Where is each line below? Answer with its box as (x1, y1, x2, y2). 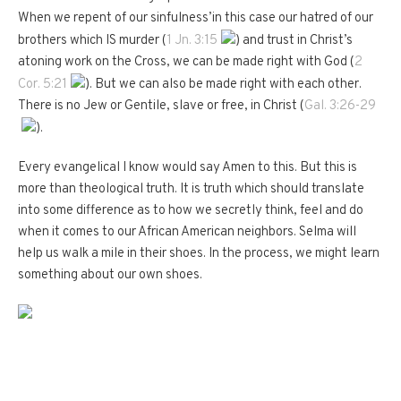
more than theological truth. (18, 180, 177, 198)
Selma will (299, 223, 356, 241)
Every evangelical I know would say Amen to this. (18, 158, 297, 176)
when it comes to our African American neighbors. (18, 223, 296, 241)
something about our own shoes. (18, 266, 202, 284)
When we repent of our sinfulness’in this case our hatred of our (18, 10, 373, 28)
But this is (300, 158, 357, 176)
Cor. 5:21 (18, 75, 67, 93)
